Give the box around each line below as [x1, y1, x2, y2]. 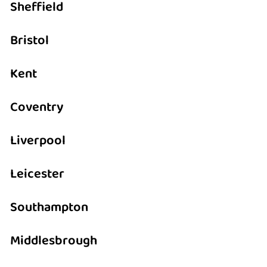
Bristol [10, 29, 49, 51]
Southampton [10, 196, 89, 218]
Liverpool [10, 129, 66, 151]
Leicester [10, 163, 65, 185]
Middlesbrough [10, 229, 98, 252]
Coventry [10, 96, 64, 118]
